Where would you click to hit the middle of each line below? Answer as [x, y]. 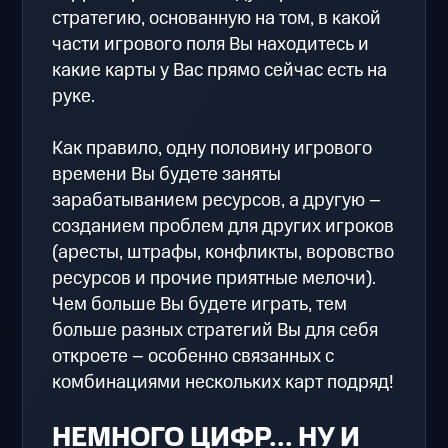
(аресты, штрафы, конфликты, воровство [223, 252]
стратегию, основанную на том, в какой [217, 18]
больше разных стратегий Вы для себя [215, 330]
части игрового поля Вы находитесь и [211, 44]
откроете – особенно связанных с [193, 356]
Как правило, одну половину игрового [212, 148]
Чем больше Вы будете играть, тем [200, 304]
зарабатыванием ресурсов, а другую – [217, 200]
